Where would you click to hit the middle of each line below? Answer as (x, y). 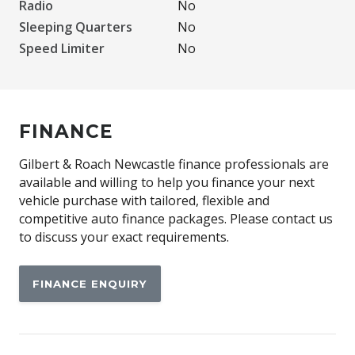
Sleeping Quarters (76, 27)
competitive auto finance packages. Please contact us (176, 218)
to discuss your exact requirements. (124, 237)
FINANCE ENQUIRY (90, 283)
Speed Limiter (62, 48)
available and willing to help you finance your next (167, 182)
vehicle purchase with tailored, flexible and (144, 200)
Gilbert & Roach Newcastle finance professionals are (174, 164)
